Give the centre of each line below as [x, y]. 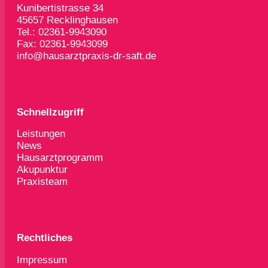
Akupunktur [42, 170]
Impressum [42, 260]
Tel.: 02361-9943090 [62, 32]
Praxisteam [42, 182]
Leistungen [41, 134]
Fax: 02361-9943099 [62, 44]
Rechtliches [45, 237]
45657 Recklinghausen [67, 20]
